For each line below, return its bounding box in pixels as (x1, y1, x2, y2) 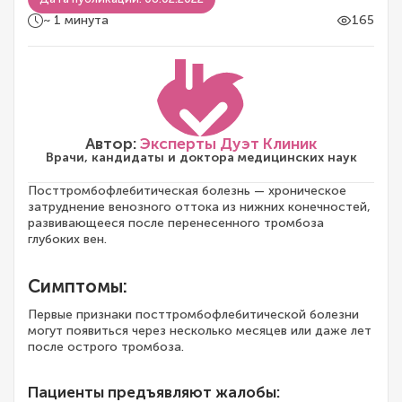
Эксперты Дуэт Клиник (140, 135, 317, 154)
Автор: (85, 135, 140, 154)
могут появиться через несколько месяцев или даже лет (28, 323, 371, 339)
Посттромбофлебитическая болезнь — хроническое (28, 183, 346, 199)
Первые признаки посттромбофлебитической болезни (28, 307, 359, 323)
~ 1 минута (42, 12, 109, 28)
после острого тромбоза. (28, 339, 184, 355)
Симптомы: (28, 275, 127, 298)
